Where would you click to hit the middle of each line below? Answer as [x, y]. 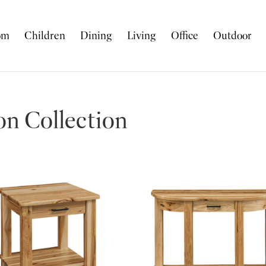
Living [142, 36]
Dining [96, 36]
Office [185, 36]
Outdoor [233, 36]
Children [45, 36]
